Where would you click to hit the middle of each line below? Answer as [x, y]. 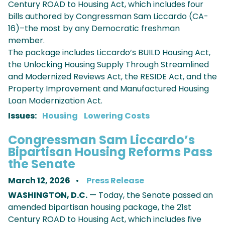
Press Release [115, 181]
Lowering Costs [117, 116]
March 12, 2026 [40, 181]
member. [26, 41]
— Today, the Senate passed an [150, 195]
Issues [21, 116]
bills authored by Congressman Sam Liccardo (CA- [108, 17]
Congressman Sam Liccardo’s [101, 140]
